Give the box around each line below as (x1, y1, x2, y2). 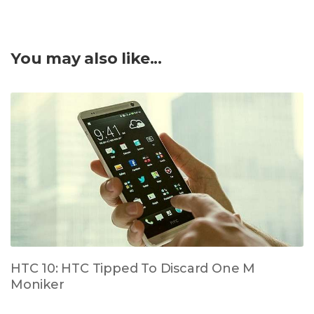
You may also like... (11, 48, 162, 68)
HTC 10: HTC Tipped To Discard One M (11, 261, 255, 277)
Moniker (11, 277, 64, 293)
